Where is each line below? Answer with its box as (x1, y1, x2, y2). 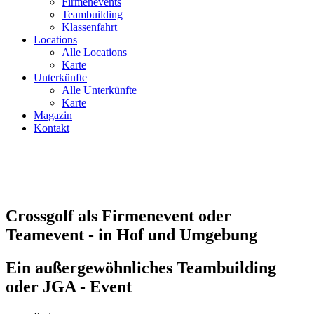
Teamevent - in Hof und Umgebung (6, 225, 257, 244)
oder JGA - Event (6, 277, 132, 296)
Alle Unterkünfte (62, 83, 137, 96)
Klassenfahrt (62, 20, 117, 33)
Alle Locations (62, 46, 127, 58)
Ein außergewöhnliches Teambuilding (6, 258, 276, 277)
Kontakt (34, 121, 69, 134)
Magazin (34, 109, 72, 121)
